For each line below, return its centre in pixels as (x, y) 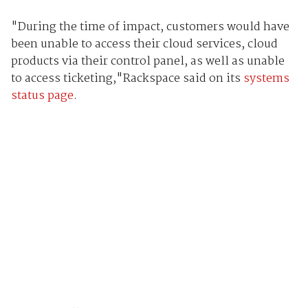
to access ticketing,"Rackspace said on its (127, 78)
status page (42, 96)
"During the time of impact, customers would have (150, 27)
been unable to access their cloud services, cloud (144, 44)
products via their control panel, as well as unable (147, 61)
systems (266, 78)
